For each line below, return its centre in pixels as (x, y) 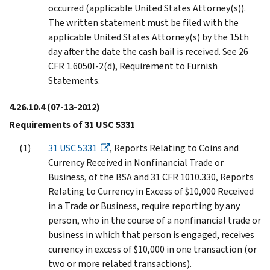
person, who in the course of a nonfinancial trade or (155, 220)
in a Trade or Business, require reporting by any (144, 206)
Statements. (74, 80)
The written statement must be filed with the (143, 22)
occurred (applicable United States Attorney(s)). (147, 8)
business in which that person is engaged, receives (151, 234)
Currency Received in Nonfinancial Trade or (136, 162)
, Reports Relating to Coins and (174, 148)
